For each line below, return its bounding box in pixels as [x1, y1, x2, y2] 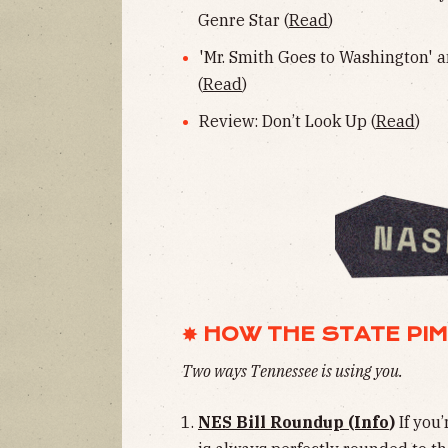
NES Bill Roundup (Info [198, 412, 389, 433]
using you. [335, 361, 403, 382]
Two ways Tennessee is [182, 361, 332, 382]
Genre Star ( [198, 10, 289, 31]
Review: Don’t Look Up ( [198, 110, 376, 131]
